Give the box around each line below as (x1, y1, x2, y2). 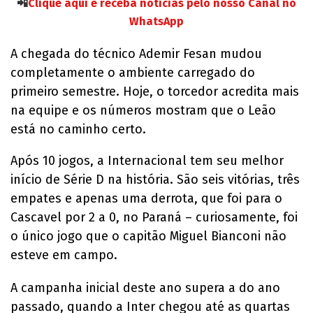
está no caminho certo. (10, 122, 146, 138)
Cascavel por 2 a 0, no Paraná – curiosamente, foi (10, 210, 298, 226)
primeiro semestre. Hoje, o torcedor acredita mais (10, 84, 299, 100)
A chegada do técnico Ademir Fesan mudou (10, 46, 262, 62)
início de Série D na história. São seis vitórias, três (10, 172, 300, 188)
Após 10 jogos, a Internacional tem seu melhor (10, 153, 284, 169)
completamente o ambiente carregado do (10, 65, 255, 81)
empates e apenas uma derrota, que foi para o (10, 191, 282, 207)
